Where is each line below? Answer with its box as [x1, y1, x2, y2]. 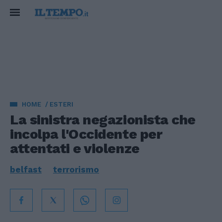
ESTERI [50, 101, 73, 108]
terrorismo [53, 165, 99, 174]
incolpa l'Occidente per [10, 126, 163, 142]
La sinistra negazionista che [10, 111, 196, 128]
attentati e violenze [10, 140, 140, 157]
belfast [10, 165, 42, 174]
